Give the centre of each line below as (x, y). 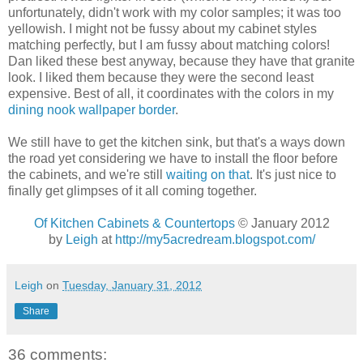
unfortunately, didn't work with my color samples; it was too (175, 13)
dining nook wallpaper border (92, 110)
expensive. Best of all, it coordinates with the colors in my (171, 94)
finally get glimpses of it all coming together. (132, 191)
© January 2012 (282, 224)
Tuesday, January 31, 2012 (132, 286)
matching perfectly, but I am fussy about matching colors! (169, 45)
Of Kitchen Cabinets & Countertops (134, 224)
